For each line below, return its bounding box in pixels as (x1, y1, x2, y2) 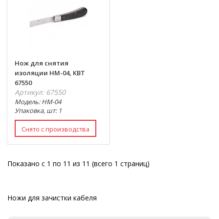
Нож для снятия (15, 58, 68, 67)
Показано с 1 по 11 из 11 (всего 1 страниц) (7, 158, 150, 168)
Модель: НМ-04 (15, 97, 61, 106)
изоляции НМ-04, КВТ (15, 68, 85, 77)
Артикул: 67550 (15, 87, 66, 97)
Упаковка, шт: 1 (15, 106, 62, 115)
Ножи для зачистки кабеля (7, 193, 97, 202)
